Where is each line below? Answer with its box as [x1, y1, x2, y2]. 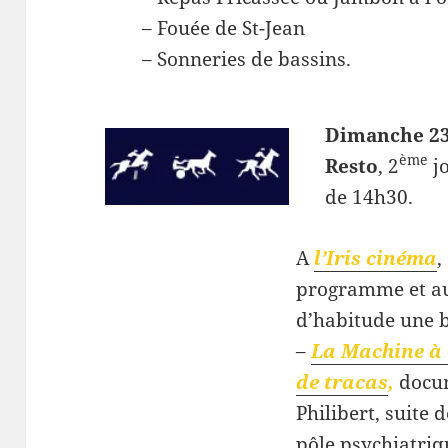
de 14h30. [324, 183, 413, 210]
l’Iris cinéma [313, 245, 437, 272]
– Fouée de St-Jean [142, 14, 306, 41]
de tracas [295, 369, 388, 396]
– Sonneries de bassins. [142, 45, 352, 72]
